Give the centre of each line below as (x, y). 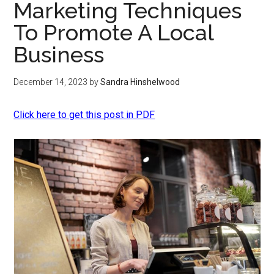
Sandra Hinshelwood (140, 82)
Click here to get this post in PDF (84, 115)
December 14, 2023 (51, 82)
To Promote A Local (114, 32)
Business (59, 54)
